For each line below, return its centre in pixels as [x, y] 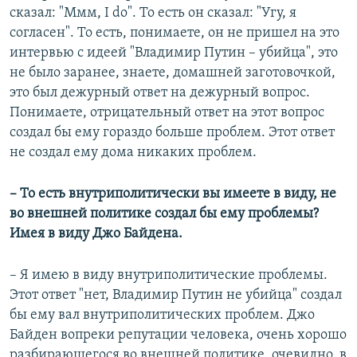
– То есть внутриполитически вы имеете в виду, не [173, 194]
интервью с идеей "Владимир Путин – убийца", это [174, 53]
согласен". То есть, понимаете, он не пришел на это [175, 33]
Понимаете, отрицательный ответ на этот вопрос [167, 112]
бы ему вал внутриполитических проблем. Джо [162, 315]
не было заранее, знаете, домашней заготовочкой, [173, 73]
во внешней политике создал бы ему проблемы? [164, 214]
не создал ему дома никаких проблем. [133, 152]
